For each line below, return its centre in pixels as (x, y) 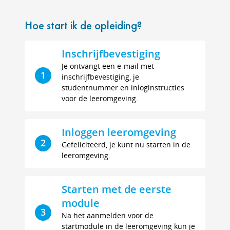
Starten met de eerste (117, 189)
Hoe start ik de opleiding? (83, 25)
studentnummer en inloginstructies (123, 88)
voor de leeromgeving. (100, 98)
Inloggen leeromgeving (119, 132)
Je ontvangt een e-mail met (108, 66)
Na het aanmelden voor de (108, 215)
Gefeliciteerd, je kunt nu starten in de (126, 145)
